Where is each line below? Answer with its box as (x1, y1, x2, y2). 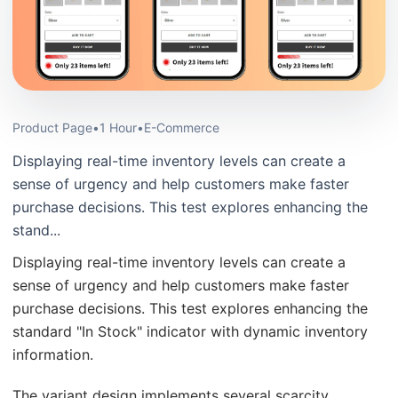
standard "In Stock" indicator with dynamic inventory (12, 322, 368, 341)
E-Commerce (144, 120, 219, 136)
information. (12, 346, 93, 364)
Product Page (12, 120, 92, 136)
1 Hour (99, 120, 137, 136)
